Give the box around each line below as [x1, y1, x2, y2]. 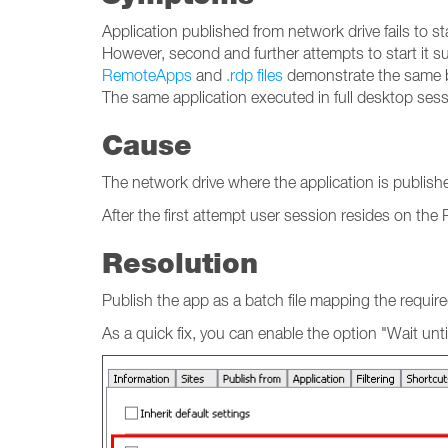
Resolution [102, 246, 258, 279]
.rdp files [226, 66, 283, 84]
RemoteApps [102, 66, 192, 84]
